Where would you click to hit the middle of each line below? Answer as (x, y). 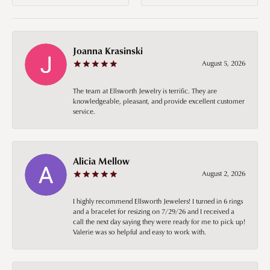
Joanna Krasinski (108, 50)
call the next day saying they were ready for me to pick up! (159, 221)
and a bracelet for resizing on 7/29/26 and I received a (154, 211)
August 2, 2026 (224, 173)
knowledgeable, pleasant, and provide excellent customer (159, 101)
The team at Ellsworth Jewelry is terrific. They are (145, 90)
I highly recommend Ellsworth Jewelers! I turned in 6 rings (158, 201)
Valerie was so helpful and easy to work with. (140, 231)
